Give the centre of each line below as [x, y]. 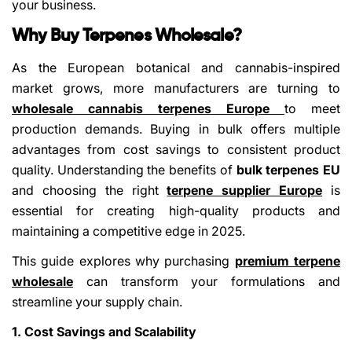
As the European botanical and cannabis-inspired [176, 67]
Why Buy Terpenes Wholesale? [126, 36]
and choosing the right [90, 190]
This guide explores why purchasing [123, 260]
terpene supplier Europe [245, 190]
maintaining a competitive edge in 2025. [128, 231]
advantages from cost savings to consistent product [176, 149]
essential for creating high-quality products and [176, 210]
